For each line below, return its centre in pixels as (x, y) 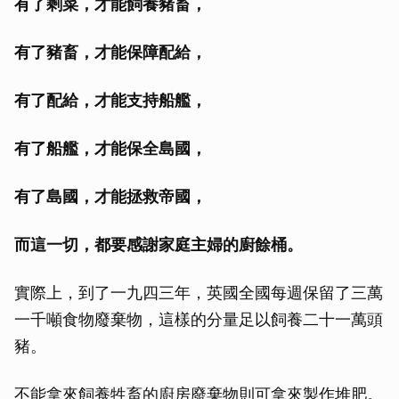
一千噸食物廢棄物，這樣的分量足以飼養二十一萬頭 (199, 319)
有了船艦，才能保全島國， (110, 148)
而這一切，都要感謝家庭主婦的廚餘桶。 (159, 244)
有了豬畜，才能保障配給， (110, 52)
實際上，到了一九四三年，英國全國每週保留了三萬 (199, 292)
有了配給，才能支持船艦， (110, 100)
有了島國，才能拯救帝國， (110, 196)
